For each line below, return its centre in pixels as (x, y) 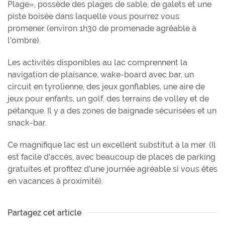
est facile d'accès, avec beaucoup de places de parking (111, 157)
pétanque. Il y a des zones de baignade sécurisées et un (112, 110)
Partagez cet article (44, 212)
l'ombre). (24, 40)
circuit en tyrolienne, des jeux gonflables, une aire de (106, 86)
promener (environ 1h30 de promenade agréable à (102, 28)
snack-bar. (27, 123)
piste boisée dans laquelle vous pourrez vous (93, 16)
